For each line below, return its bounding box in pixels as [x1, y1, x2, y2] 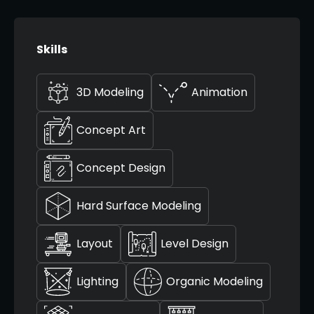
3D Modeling [76, 83, 144, 100]
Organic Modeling [166, 273, 263, 289]
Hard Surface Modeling [76, 197, 201, 214]
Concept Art [76, 121, 146, 138]
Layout [76, 235, 113, 252]
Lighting [76, 273, 118, 289]
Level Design [161, 235, 228, 252]
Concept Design [76, 159, 165, 176]
